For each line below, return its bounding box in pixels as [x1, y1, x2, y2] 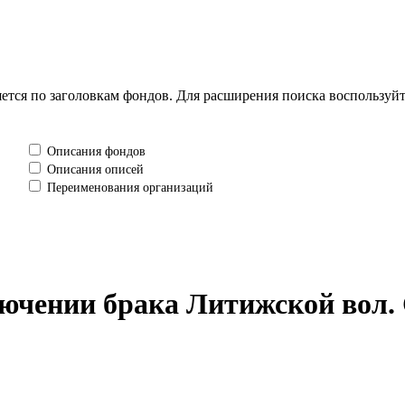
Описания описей [43, 163, 144, 176]
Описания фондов [43, 145, 146, 158]
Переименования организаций [43, 181, 213, 194]
